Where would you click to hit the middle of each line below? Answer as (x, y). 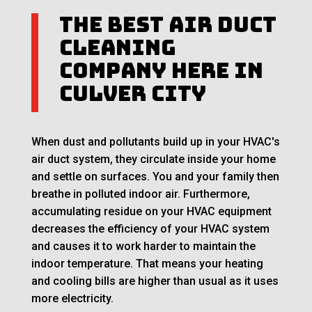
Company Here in (161, 71)
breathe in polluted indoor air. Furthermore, (140, 194)
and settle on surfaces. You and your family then (155, 177)
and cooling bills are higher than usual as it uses (155, 281)
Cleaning (117, 48)
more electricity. (72, 299)
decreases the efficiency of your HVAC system (150, 229)
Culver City (132, 94)
